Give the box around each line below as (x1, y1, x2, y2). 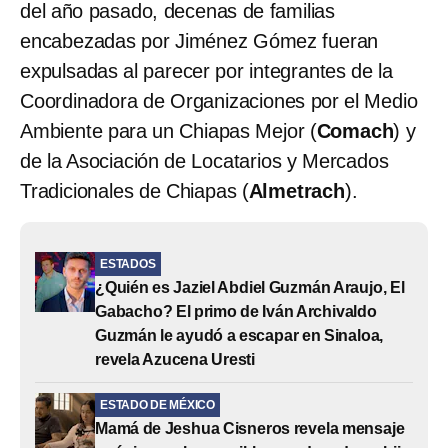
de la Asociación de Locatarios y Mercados (20, 149, 389, 172)
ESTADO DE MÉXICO (100, 397, 215, 412)
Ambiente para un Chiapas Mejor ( (20, 119, 317, 142)
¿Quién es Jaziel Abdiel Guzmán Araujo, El (95, 278, 405, 296)
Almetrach (248, 179, 345, 202)
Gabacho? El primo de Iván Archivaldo (95, 302, 377, 320)
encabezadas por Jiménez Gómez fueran (20, 29, 379, 52)
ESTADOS (100, 256, 156, 271)
